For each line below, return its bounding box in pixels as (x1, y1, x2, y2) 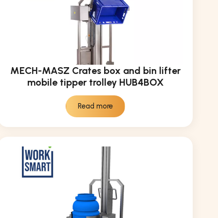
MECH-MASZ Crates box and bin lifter (10, 64, 181, 76)
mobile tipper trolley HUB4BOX (27, 76, 163, 88)
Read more (78, 101, 113, 110)
